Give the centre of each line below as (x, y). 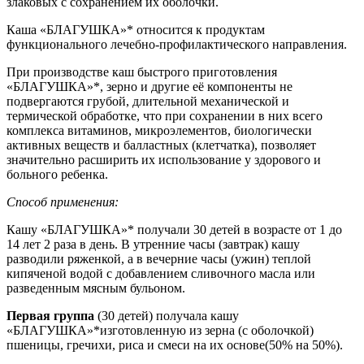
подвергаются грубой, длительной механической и (148, 102)
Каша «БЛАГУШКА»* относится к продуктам (136, 30)
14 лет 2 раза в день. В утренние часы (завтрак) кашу (153, 245)
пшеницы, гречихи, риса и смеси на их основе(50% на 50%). (175, 345)
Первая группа (50, 316)
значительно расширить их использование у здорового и (164, 160)
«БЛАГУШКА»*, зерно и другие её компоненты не (149, 87)
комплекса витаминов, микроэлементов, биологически (159, 131)
